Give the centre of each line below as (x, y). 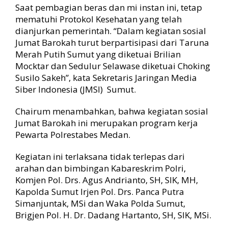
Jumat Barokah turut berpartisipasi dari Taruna (112, 42)
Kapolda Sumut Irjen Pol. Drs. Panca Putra (100, 192)
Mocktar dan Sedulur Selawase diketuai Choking (113, 66)
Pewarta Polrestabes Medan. (73, 135)
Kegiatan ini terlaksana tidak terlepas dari (100, 156)
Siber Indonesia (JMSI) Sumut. (76, 89)
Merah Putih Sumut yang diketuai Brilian (98, 54)
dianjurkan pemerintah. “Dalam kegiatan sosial (111, 31)
